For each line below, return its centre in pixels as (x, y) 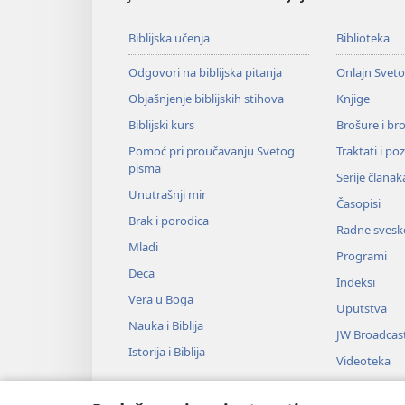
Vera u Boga (161, 299)
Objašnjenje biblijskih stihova (206, 98)
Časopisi (358, 203)
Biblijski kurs (161, 124)
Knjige (353, 98)
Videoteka (363, 360)
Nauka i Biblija (166, 325)
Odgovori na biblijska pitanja (205, 72)
